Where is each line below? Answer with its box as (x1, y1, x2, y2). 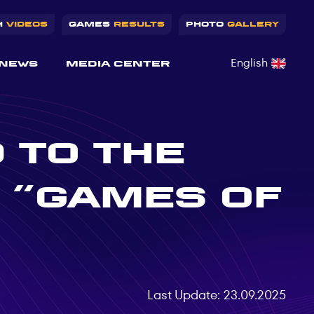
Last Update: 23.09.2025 (147, 286, 286, 304)
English (231, 54, 268, 71)
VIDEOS (6, 20, 48, 29)
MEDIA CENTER (66, 58, 170, 69)
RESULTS (114, 20, 165, 29)
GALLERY (227, 20, 279, 29)
